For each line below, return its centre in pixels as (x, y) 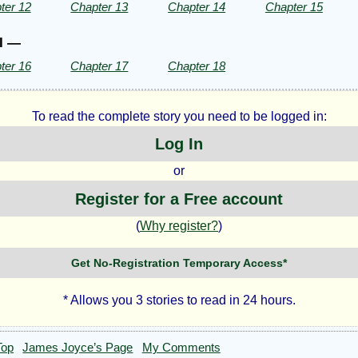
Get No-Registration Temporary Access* (179, 263)
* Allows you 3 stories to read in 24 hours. (179, 300)
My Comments (181, 348)
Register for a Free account (179, 199)
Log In (179, 144)
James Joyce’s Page (78, 348)
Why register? (179, 225)
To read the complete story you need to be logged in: (179, 117)
